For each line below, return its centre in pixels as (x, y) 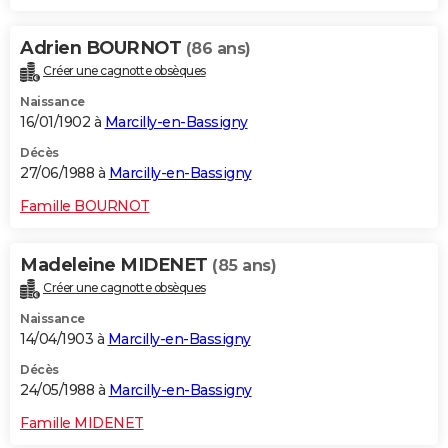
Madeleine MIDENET (116, 264)
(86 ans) (218, 48)
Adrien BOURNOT (103, 47)
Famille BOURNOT (85, 205)
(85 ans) (244, 265)
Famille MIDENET (82, 422)
